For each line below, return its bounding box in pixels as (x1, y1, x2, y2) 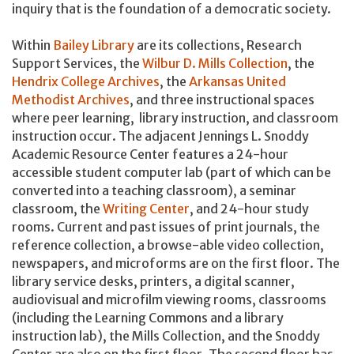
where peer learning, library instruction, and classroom (12, 109, 338, 126)
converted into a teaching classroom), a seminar (12, 182, 296, 198)
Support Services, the (12, 55, 142, 71)
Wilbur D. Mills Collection (142, 55, 288, 71)
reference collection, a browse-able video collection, (12, 236, 324, 253)
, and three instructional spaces (130, 91, 314, 107)
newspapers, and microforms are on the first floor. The (12, 254, 340, 271)
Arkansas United (189, 73, 286, 89)
